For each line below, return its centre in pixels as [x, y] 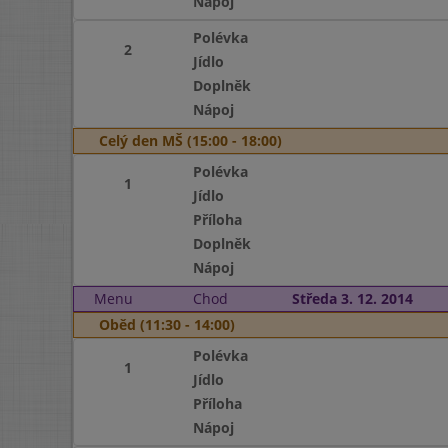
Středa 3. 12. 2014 [352, 298]
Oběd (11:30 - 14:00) [167, 324]
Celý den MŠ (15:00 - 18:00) [190, 140]
